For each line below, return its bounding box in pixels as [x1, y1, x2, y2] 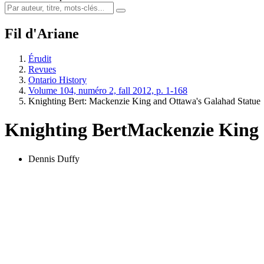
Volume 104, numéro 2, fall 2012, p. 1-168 [28, 85, 187, 95]
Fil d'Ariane [5, 25, 79, 41]
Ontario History [28, 74, 87, 85]
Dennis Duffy [28, 153, 80, 164]
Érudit [28, 53, 51, 64]
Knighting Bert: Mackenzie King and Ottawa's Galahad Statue [28, 95, 260, 106]
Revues [28, 64, 56, 74]
